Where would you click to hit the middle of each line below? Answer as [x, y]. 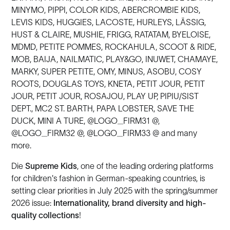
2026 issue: [33, 203]
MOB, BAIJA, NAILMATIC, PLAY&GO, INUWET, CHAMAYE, [115, 59]
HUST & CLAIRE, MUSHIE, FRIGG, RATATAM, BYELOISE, [111, 34]
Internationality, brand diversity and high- [130, 203]
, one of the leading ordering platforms [145, 166]
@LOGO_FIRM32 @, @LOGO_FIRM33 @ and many [104, 133]
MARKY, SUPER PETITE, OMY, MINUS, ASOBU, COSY [107, 71]
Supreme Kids [51, 166]
